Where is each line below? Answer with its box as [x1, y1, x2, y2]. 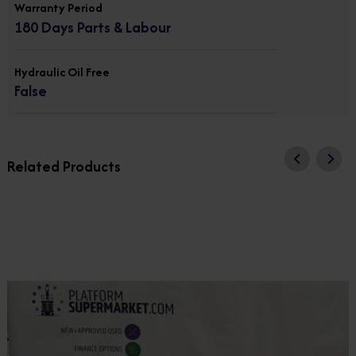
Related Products [7, 155, 121, 177]
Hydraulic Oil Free [14, 63, 110, 80]
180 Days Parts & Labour [14, 16, 171, 38]
